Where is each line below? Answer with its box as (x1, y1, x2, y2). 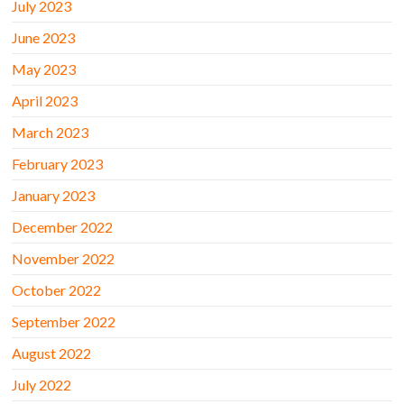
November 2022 (12, 250, 115, 268)
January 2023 (12, 187, 96, 205)
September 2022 (12, 313, 116, 331)
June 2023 (12, 29, 76, 47)
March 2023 (12, 124, 89, 142)
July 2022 (12, 376, 72, 394)
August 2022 (12, 344, 92, 363)
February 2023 (12, 155, 104, 173)
